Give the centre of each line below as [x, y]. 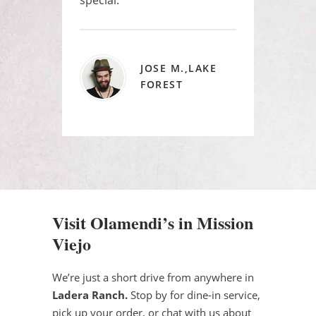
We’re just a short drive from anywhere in [153, 277]
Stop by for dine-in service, [195, 294]
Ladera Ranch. [91, 294]
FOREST [162, 84]
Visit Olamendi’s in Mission [153, 222]
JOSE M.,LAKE [178, 68]
